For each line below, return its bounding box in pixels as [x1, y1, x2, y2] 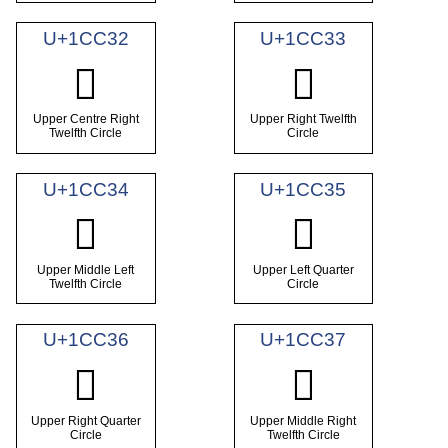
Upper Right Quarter [30, 413, 141, 428]
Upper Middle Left [37, 263, 135, 278]
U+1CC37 [260, 329, 347, 351]
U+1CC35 [260, 178, 347, 200]
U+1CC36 [42, 329, 129, 351]
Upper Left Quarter [252, 263, 354, 278]
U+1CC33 [260, 27, 347, 49]
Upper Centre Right [32, 112, 139, 127]
